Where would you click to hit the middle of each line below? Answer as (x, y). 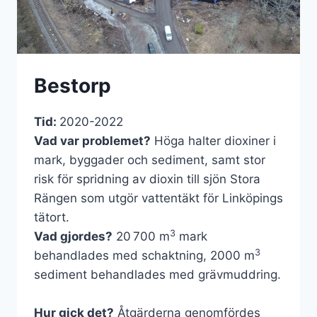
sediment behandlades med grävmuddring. (157, 275)
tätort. (54, 218)
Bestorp (73, 86)
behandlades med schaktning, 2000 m (144, 256)
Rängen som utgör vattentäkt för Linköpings (158, 198)
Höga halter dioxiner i (213, 141)
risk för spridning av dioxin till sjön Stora (147, 179)
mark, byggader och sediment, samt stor (150, 160)
